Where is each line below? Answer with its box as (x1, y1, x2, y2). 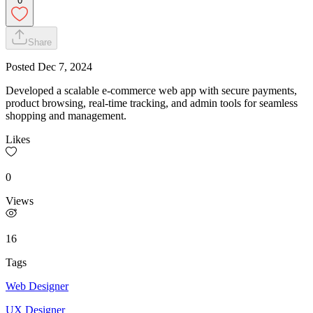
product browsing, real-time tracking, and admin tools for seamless (6, 97, 298, 110)
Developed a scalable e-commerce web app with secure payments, (6, 85, 297, 97)
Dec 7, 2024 (38, 61, 92, 73)
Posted (6, 61, 38, 73)
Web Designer (6, 280, 68, 293)
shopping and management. (6, 110, 126, 122)
